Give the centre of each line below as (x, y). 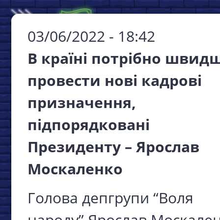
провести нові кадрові (115, 80)
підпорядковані (89, 124)
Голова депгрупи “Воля (110, 197)
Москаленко (75, 168)
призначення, (82, 102)
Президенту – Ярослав (113, 146)
